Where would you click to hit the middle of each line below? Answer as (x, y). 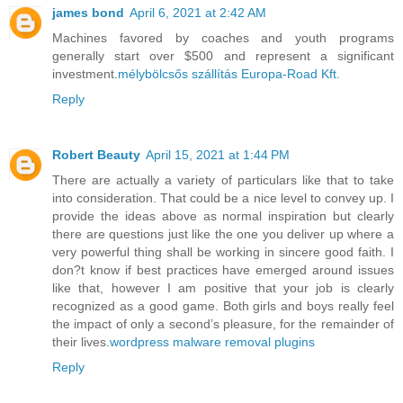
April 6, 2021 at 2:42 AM (198, 13)
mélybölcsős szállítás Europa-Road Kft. (229, 74)
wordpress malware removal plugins (212, 342)
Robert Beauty (96, 155)
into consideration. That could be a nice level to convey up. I (223, 198)
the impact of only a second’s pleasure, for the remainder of (223, 324)
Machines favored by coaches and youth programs (223, 38)
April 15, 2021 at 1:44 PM (218, 155)
